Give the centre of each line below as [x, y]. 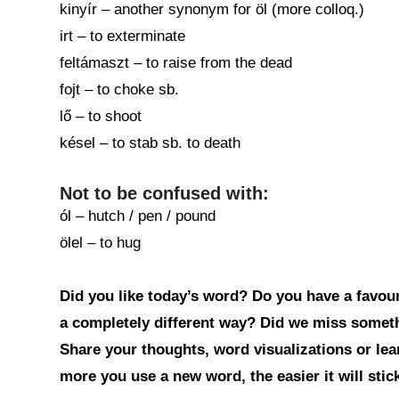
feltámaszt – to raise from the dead [176, 63]
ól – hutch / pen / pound [138, 216]
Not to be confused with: [164, 193]
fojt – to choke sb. [119, 90]
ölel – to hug [100, 243]
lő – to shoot [101, 116]
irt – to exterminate [122, 36]
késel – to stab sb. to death [150, 143]
